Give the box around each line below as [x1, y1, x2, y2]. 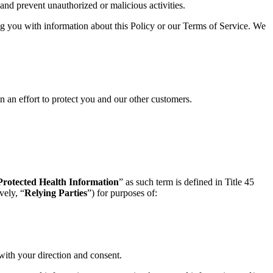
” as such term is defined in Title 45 [119, 177, 254, 187]
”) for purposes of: [87, 188, 157, 198]
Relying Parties [24, 188, 87, 198]
